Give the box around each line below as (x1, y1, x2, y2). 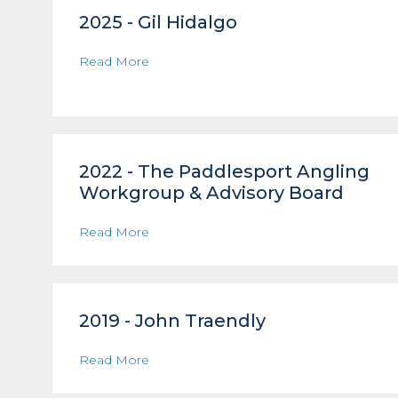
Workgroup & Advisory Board (78, 182, 348, 203)
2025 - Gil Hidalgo (78, 12, 237, 33)
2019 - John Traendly (78, 310, 266, 331)
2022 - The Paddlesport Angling (78, 161, 370, 182)
